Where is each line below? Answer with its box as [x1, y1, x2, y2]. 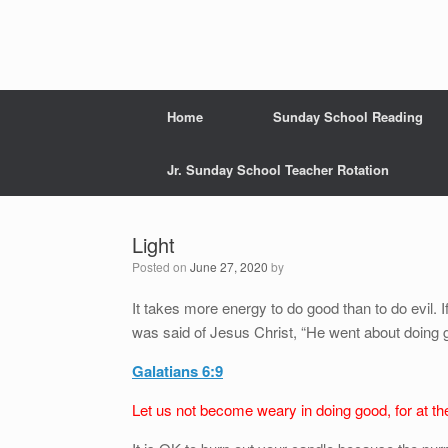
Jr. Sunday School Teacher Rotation [167, 160, 389, 179]
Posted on [140, 258, 190, 275]
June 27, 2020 [190, 258, 268, 275]
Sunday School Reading [273, 107, 423, 126]
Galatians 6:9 [132, 360, 223, 382]
